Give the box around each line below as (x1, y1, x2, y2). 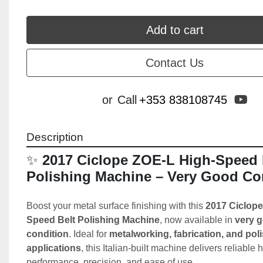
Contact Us (146, 56, 204, 69)
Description (26, 131, 83, 143)
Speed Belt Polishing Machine (26, 215, 160, 225)
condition (26, 229, 69, 239)
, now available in (160, 215, 235, 225)
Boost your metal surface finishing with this (26, 201, 205, 211)
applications (26, 243, 81, 253)
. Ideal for (69, 229, 109, 239)
